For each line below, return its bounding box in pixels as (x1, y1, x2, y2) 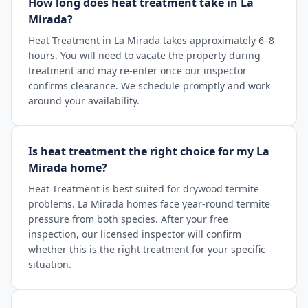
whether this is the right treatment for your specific (28, 243, 265, 256)
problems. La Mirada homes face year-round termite (28, 197, 270, 210)
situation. (28, 258, 71, 271)
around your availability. (28, 94, 140, 107)
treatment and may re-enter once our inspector (28, 64, 247, 77)
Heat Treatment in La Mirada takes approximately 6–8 (28, 34, 274, 47)
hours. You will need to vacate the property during (28, 49, 261, 62)
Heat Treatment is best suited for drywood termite (28, 182, 259, 195)
